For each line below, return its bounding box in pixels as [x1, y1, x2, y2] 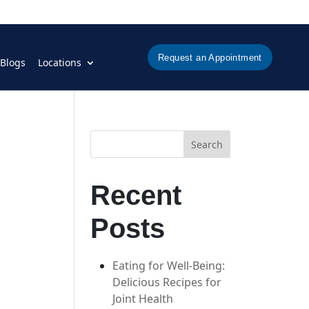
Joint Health [112, 291, 174, 306]
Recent [90, 180, 182, 210]
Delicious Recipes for [112, 275, 222, 290]
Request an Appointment [158, 52, 262, 63]
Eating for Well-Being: [112, 258, 226, 273]
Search [191, 137, 223, 151]
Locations [37, 56, 81, 70]
